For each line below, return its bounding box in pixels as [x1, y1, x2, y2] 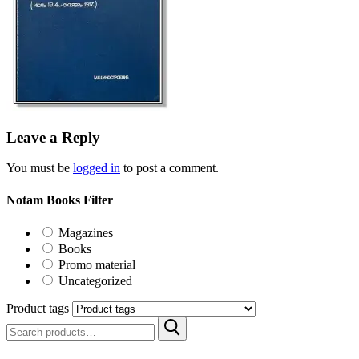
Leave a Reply [6, 128, 100, 146]
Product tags [6, 301, 69, 315]
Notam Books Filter [6, 192, 113, 207]
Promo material [58, 257, 135, 272]
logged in [73, 161, 120, 175]
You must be [6, 161, 73, 175]
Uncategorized [58, 273, 132, 288]
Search [6, 315, 40, 329]
